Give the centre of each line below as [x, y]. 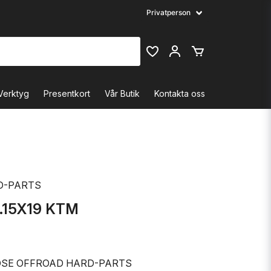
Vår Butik [122, 93]
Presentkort [67, 93]
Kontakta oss [180, 93]
